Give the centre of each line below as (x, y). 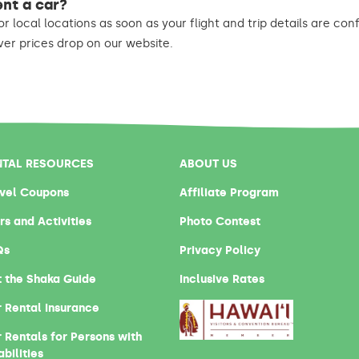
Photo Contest (220, 222)
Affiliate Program (229, 193)
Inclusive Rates (222, 279)
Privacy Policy (220, 250)
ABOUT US (208, 164)
